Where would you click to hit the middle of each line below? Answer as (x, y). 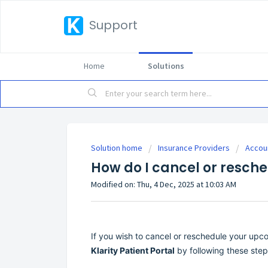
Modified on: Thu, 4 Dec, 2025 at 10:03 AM (164, 184)
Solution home (118, 148)
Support (113, 25)
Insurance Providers (194, 148)
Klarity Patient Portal (133, 250)
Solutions (166, 66)
